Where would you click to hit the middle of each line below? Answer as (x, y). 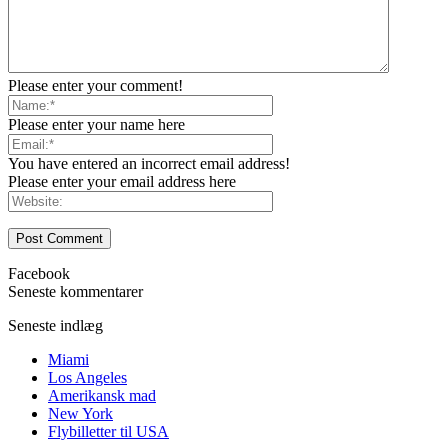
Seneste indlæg (55, 326)
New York (80, 414)
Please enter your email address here (122, 182)
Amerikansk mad (102, 396)
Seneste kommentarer (75, 292)
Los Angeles (87, 378)
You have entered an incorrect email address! (149, 164)
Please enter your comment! (95, 86)
